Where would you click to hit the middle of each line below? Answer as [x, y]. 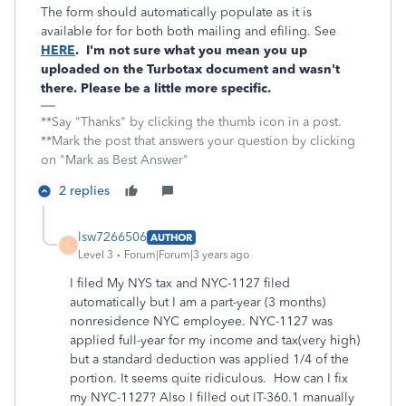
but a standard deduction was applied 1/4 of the [209, 359]
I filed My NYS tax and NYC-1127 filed [180, 283]
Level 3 [96, 255]
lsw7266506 [112, 237]
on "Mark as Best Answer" [115, 160]
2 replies [84, 191]
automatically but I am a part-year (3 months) [198, 302]
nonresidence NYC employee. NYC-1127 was [201, 321]
